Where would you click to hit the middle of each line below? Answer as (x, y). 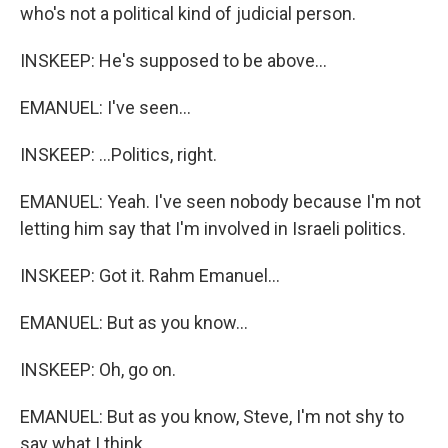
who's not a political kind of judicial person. (188, 13)
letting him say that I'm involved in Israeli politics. (213, 228)
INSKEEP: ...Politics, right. (118, 154)
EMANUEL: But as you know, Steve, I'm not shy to (212, 416)
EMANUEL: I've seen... (105, 107)
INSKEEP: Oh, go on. (98, 369)
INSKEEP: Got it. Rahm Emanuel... (150, 275)
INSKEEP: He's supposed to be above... (173, 60)
